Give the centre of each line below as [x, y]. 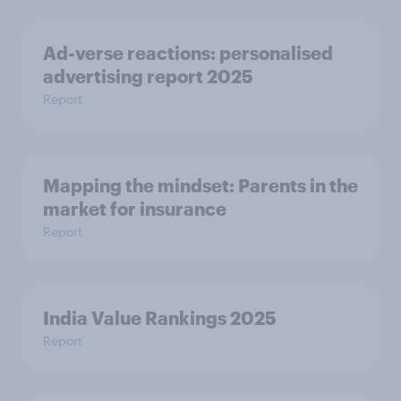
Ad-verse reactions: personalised [188, 53]
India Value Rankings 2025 [160, 318]
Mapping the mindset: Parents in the [200, 186]
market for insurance [135, 209]
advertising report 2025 [148, 77]
